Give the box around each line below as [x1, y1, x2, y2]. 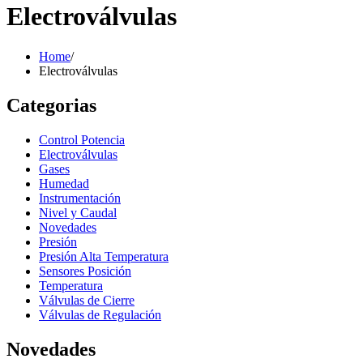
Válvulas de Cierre [39, 293, 135, 307]
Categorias [6, 94, 96, 116]
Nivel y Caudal [39, 205, 117, 220]
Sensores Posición [39, 263, 131, 278]
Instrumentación [39, 190, 121, 205]
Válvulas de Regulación [39, 307, 161, 322]
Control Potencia [39, 132, 125, 147]
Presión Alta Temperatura [39, 249, 169, 263]
